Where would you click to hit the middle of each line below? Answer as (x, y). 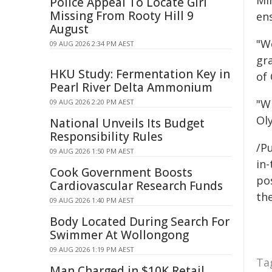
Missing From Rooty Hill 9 (122, 16)
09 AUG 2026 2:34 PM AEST (92, 43)
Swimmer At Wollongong (119, 235)
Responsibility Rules (106, 137)
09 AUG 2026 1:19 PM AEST (92, 249)
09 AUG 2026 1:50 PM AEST (92, 151)
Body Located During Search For (140, 222)
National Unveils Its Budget (127, 123)
